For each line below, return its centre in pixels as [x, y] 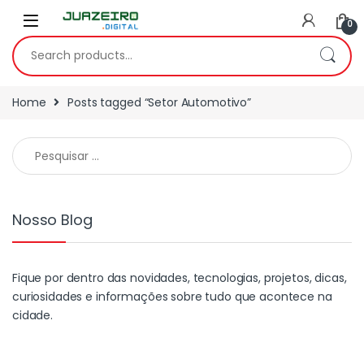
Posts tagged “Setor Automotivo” [159, 102]
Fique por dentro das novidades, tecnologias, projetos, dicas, [180, 277]
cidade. [33, 315]
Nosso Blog [52, 219]
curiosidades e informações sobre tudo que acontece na [172, 296]
